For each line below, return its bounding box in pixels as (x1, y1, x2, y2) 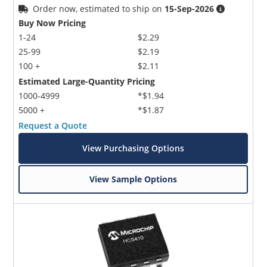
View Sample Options (89, 173, 178, 185)
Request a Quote (18, 119, 88, 131)
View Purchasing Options (82, 142, 185, 154)
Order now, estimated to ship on (33, 2, 165, 14)
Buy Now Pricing (18, 17, 86, 29)
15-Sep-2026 (164, 2, 215, 14)
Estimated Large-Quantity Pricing (18, 75, 156, 87)
